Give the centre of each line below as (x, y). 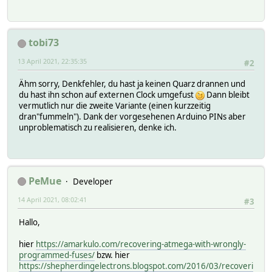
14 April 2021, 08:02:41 (52, 199)
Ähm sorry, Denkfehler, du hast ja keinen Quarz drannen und (132, 84)
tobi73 (44, 43)
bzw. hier (112, 255)
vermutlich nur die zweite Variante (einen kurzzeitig (116, 106)
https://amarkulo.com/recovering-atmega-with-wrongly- (141, 244)
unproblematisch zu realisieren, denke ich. (98, 128)
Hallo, (29, 223)
